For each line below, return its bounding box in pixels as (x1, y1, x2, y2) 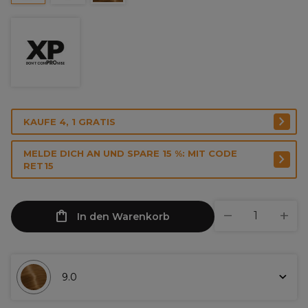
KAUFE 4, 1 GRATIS (23, 116, 115, 127)
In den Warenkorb (77, 210, 170, 223)
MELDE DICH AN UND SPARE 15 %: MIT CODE (23, 148, 237, 159)
